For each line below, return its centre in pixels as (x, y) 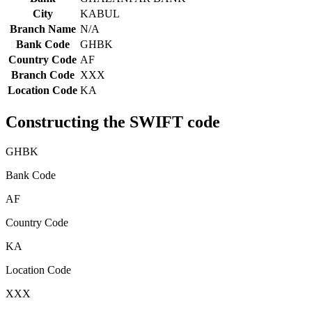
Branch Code (42, 75)
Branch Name (42, 29)
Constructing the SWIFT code (113, 122)
